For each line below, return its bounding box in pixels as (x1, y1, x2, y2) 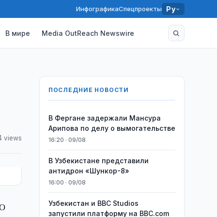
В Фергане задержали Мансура (48, 114, 161, 122)
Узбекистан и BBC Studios (48, 199, 139, 207)
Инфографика (76, 5, 119, 13)
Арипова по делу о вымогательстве (48, 124, 175, 132)
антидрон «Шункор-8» (48, 167, 129, 175)
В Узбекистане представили (48, 156, 149, 165)
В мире (5, 29, 31, 37)
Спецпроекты (119, 5, 162, 13)
